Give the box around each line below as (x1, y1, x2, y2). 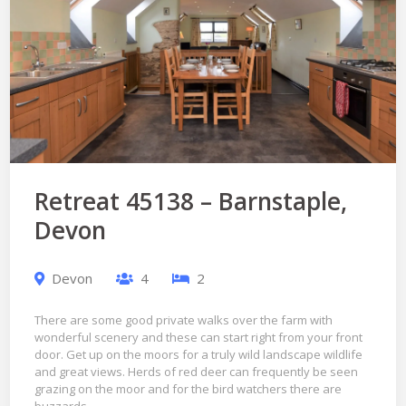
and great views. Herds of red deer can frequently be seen (34, 363, 358, 381)
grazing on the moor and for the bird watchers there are (34, 381, 342, 398)
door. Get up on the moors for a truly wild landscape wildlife (34, 346, 362, 363)
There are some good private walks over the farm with (34, 312, 333, 329)
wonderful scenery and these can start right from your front (34, 329, 362, 346)
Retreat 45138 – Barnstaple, (34, 184, 347, 217)
